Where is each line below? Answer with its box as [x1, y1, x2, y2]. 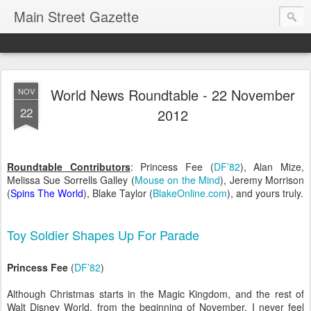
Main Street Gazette [14, 6, 139, 26]
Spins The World [10, 186, 83, 200]
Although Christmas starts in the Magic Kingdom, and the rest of [7, 287, 304, 301]
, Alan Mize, [243, 160, 305, 174]
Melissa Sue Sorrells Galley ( [7, 173, 135, 187]
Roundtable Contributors [7, 160, 131, 174]
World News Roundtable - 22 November [51, 85, 295, 105]
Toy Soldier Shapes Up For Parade [7, 226, 199, 244]
